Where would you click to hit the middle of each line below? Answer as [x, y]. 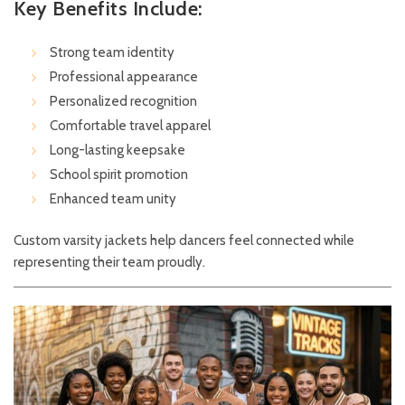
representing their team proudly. [109, 262]
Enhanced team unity [113, 199]
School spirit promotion [119, 174]
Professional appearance [124, 77]
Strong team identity [112, 52]
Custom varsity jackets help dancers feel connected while [184, 240]
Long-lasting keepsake [118, 150]
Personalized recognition [123, 101]
